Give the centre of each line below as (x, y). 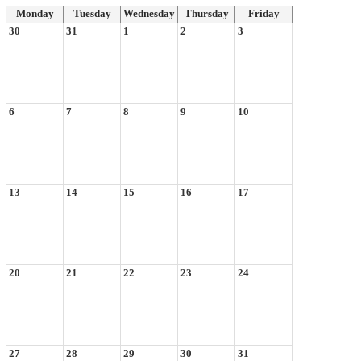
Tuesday (92, 13)
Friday (263, 13)
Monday (35, 13)
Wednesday (149, 13)
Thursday (206, 13)
